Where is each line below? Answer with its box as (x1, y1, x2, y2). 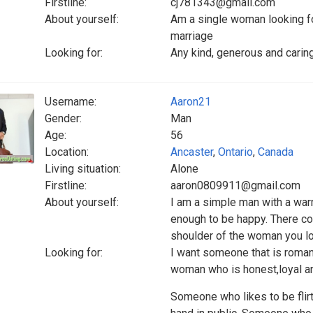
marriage (170, 29, 213, 43)
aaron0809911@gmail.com (170, 179, 300, 192)
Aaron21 (170, 95, 211, 108)
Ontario (218, 145, 253, 159)
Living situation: (45, 162, 121, 175)
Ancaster (170, 145, 213, 159)
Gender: (45, 112, 82, 125)
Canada (258, 145, 293, 159)
